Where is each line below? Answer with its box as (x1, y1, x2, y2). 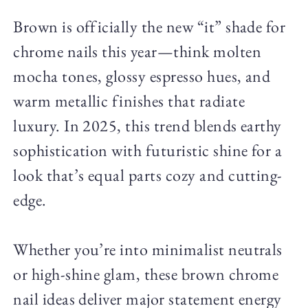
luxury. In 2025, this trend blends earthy (13, 114, 282, 136)
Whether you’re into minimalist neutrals (13, 238, 283, 260)
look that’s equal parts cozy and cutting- (13, 164, 283, 186)
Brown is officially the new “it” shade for (13, 15, 286, 37)
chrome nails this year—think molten (13, 40, 261, 62)
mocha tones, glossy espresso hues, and (13, 65, 271, 87)
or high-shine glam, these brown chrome (13, 263, 279, 285)
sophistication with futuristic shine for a (13, 139, 283, 161)
